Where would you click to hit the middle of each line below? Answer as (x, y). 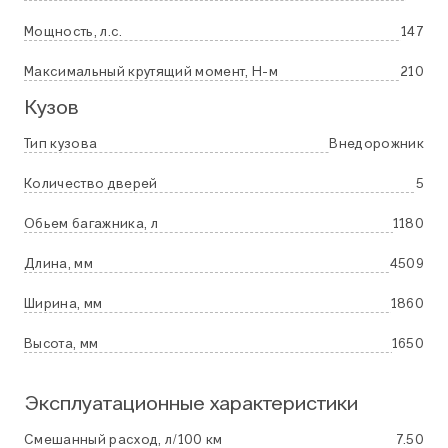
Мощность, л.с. (73, 32)
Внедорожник (376, 144)
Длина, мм (58, 264)
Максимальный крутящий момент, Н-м (151, 72)
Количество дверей (91, 184)
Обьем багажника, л (91, 224)
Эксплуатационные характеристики (191, 404)
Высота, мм (61, 344)
